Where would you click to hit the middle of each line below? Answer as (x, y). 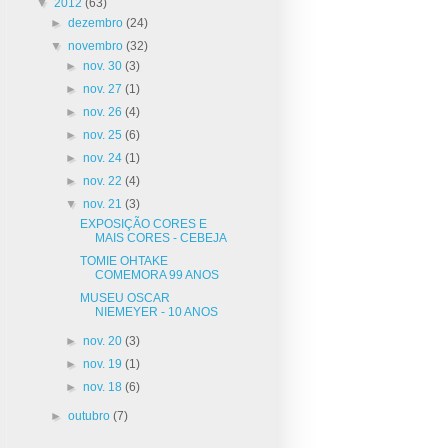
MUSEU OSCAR (125, 297)
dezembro (97, 22)
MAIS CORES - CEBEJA (161, 237)
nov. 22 (103, 180)
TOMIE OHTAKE (124, 260)
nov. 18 (103, 386)
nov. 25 (103, 134)
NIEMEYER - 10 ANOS (157, 311)
